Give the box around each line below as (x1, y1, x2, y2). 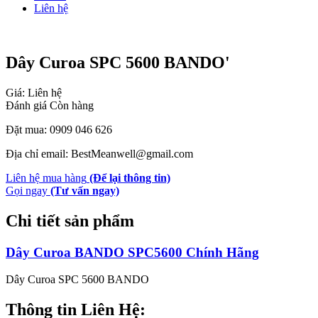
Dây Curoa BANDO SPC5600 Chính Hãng (6, 244, 259, 260)
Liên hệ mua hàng (6, 171, 87, 184)
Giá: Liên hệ (6, 86, 62, 99)
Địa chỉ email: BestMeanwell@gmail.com (6, 147, 193, 160)
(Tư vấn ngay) (50, 184, 119, 197)
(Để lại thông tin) (89, 171, 170, 184)
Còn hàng (50, 99, 94, 111)
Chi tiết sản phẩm (6, 211, 134, 230)
